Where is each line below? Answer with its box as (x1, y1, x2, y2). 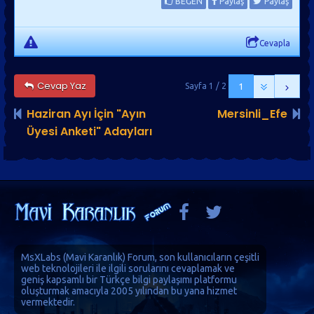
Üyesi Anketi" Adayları (27, 123, 152, 139)
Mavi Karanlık (66, 252, 123, 263)
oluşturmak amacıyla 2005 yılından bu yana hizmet (21, 285, 237, 296)
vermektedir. (21, 296, 75, 308)
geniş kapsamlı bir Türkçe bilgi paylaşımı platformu (21, 274, 237, 285)
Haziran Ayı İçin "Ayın (27, 106, 146, 122)
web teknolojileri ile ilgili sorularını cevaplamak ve (21, 263, 235, 274)
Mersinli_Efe (217, 106, 287, 122)
